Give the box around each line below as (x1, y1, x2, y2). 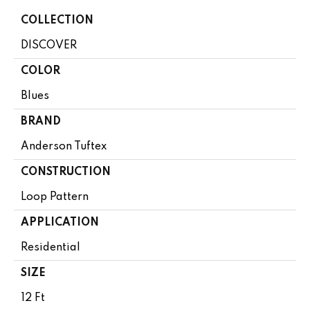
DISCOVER (21, 40, 77, 52)
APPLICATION (21, 217, 99, 229)
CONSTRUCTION (21, 167, 111, 179)
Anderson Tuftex (21, 141, 107, 153)
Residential (21, 242, 80, 254)
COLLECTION (21, 15, 93, 27)
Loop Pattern (21, 192, 89, 203)
